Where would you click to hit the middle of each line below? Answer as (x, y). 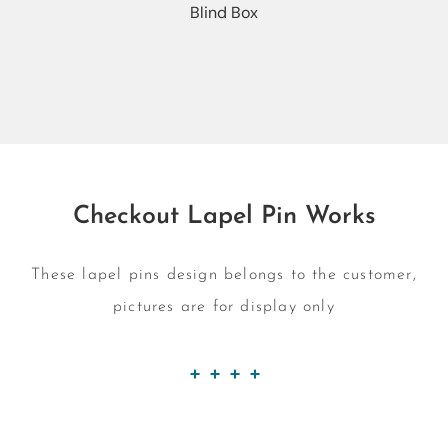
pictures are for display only (224, 307)
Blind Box (224, 12)
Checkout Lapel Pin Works (224, 216)
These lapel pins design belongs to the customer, (224, 275)
